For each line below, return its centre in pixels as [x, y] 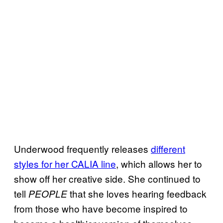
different [168, 148]
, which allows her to [159, 163]
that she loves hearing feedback [137, 193]
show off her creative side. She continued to [107, 178]
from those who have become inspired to [101, 208]
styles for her [43, 163]
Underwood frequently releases [82, 148]
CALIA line [94, 163]
